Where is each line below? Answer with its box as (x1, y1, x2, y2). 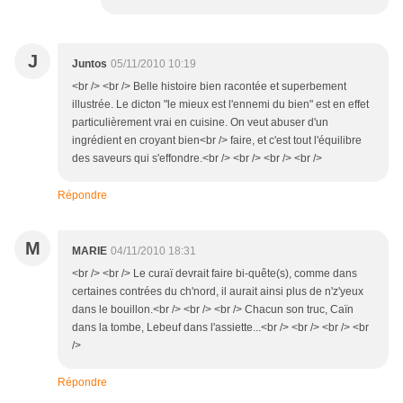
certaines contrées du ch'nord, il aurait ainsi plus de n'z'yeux (72, 285, 363, 299)
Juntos (72, 58, 107, 71)
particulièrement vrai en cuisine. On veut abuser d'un (72, 116, 328, 130)
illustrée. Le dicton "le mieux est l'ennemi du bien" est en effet (72, 98, 369, 112)
